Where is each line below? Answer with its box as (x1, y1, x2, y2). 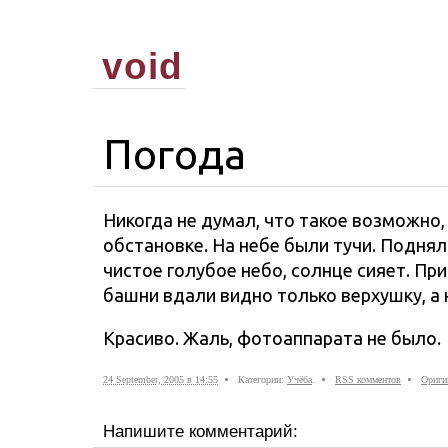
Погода (103, 130, 246, 177)
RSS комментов (335, 374, 401, 386)
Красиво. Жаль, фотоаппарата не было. (103, 328, 441, 349)
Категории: (238, 374, 287, 386)
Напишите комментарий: (103, 422, 298, 442)
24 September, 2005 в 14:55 (103, 374, 218, 386)
